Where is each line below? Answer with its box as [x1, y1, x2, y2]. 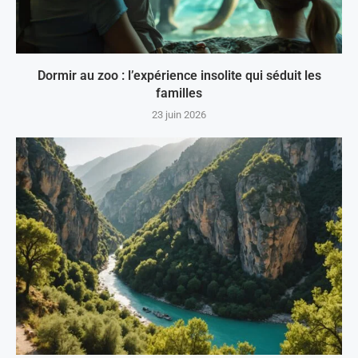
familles [156, 86, 202, 101]
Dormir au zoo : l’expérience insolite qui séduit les [37, 68, 321, 84]
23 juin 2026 [152, 109, 206, 121]
